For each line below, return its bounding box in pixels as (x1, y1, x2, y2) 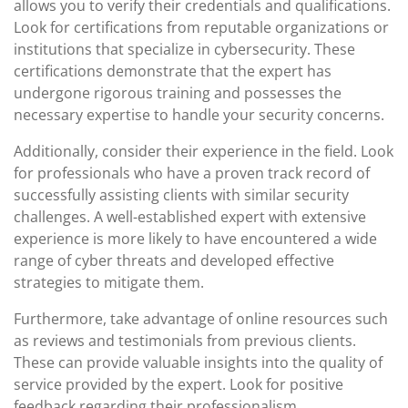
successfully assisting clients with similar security (14, 185, 349, 205)
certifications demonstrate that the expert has (14, 61, 331, 81)
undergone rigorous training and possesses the (14, 83, 342, 103)
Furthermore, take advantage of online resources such (14, 309, 388, 329)
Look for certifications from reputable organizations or (14, 17, 389, 37)
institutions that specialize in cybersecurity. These (14, 39, 355, 59)
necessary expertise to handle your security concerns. (14, 105, 384, 125)
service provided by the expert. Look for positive (14, 374, 343, 394)
